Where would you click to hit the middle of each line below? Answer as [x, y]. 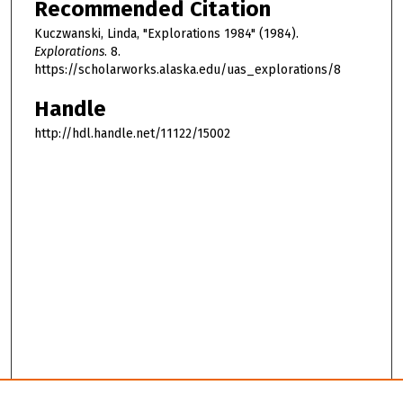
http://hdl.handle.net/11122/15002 [132, 134]
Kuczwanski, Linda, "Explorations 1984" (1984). [166, 33]
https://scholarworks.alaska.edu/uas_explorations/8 [188, 69]
